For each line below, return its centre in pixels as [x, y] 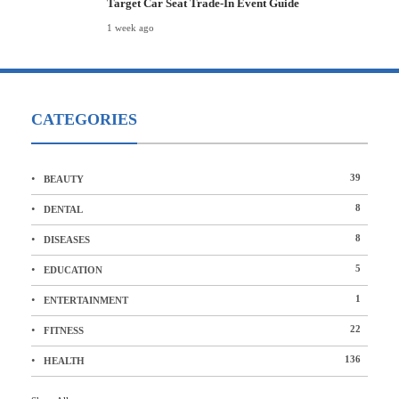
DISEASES [67, 240]
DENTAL [63, 209]
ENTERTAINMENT [86, 300]
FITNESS [64, 330]
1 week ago [130, 28]
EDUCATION [73, 270]
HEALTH [64, 361]
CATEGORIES [84, 119]
